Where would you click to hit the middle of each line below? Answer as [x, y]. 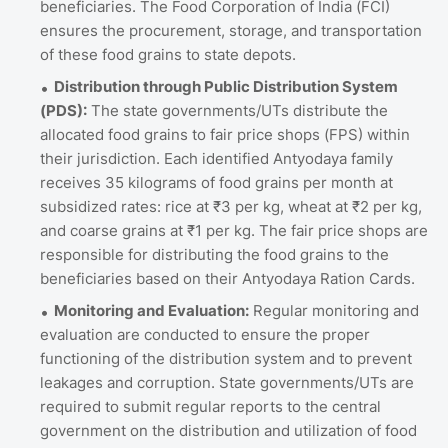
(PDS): [63, 110]
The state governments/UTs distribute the [237, 110]
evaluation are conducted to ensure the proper [205, 334]
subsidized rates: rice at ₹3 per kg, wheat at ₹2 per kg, [231, 206]
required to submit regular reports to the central [210, 406]
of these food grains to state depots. [168, 54]
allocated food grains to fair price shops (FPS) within [225, 134]
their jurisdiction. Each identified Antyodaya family [216, 158]
